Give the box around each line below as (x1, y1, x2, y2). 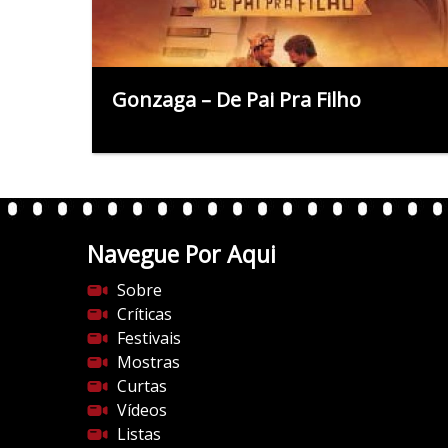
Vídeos (117, 398, 167, 421)
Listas (117, 422, 161, 445)
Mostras (117, 350, 180, 373)
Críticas (117, 302, 172, 325)
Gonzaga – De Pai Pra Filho (112, 85, 361, 113)
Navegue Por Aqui (87, 237, 276, 270)
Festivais (117, 326, 181, 349)
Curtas (117, 374, 167, 397)
